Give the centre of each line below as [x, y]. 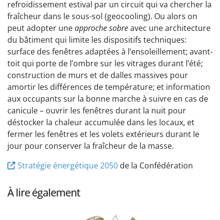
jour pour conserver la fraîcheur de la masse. [91, 146]
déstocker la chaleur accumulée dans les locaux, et [101, 123]
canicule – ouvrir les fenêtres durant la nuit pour [97, 111]
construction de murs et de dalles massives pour [98, 75]
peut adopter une [41, 28]
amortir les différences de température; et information [109, 87]
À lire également [44, 193]
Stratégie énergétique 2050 [68, 166]
